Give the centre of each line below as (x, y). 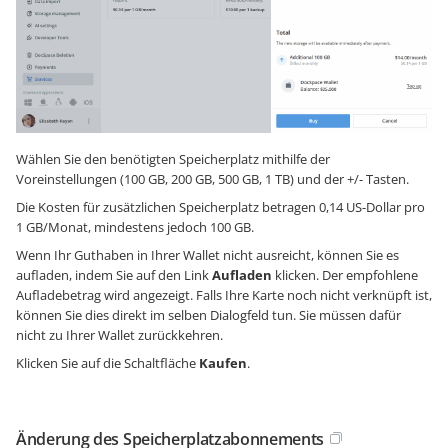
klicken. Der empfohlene (345, 275)
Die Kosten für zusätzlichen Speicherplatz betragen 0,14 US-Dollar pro (220, 207)
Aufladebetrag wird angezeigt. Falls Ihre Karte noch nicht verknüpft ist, (224, 295)
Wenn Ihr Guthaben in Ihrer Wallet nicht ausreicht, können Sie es (207, 255)
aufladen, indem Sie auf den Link (114, 275)
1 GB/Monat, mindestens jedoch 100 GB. (135, 227)
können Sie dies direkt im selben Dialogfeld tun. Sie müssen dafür (208, 315)
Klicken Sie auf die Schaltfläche (107, 363)
